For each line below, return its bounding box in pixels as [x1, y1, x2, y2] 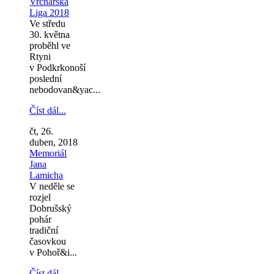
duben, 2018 [29, 136, 78, 147]
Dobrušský [29, 202, 72, 213]
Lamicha [29, 169, 63, 180]
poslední [29, 73, 62, 84]
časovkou [29, 235, 66, 246]
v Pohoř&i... [29, 246, 77, 257]
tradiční [29, 224, 58, 235]
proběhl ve [29, 40, 70, 51]
